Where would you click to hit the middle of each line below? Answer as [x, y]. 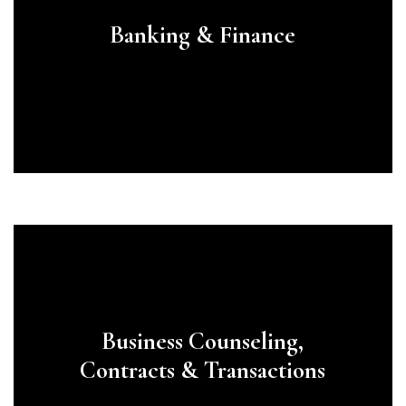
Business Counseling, [203, 341]
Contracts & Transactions [203, 370]
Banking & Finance [203, 34]
